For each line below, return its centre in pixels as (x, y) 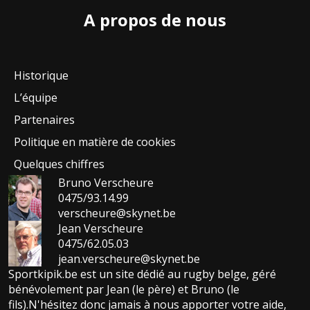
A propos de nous (155, 20)
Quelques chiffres (59, 164)
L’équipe (36, 98)
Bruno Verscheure (106, 183)
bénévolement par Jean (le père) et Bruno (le (124, 290)
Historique (41, 76)
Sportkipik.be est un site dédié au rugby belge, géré (142, 274)
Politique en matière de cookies (95, 142)
